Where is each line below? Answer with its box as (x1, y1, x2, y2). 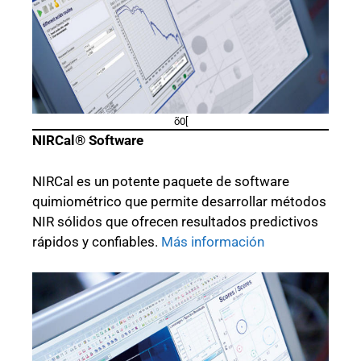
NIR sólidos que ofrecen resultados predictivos (32, 213, 318, 230)
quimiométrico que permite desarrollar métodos (32, 193, 326, 210)
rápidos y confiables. (32, 233, 161, 250)
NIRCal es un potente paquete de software (32, 172, 289, 189)
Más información (161, 233, 264, 250)
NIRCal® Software (32, 132, 143, 149)
